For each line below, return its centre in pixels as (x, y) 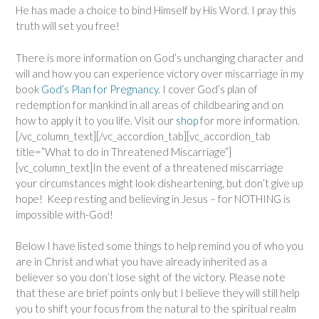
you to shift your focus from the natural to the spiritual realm (156, 309)
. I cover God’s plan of (208, 89)
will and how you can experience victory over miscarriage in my (159, 73)
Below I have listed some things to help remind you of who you (159, 246)
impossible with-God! (64, 214)
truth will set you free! (68, 26)
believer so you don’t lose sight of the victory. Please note (151, 277)
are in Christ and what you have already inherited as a (141, 262)
